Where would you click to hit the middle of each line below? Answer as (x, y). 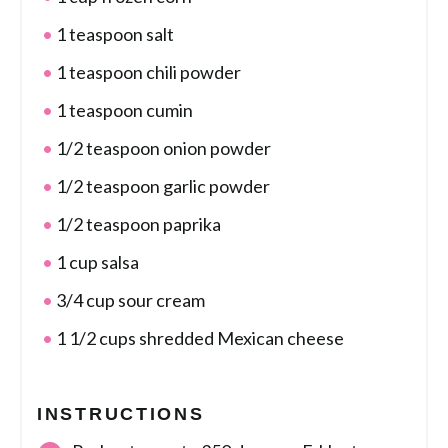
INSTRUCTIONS (121, 414)
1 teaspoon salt (113, 34)
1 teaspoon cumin (123, 110)
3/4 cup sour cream (129, 300)
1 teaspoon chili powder (147, 72)
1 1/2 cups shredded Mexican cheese (198, 338)
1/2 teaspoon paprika (137, 224)
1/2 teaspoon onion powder (162, 148)
